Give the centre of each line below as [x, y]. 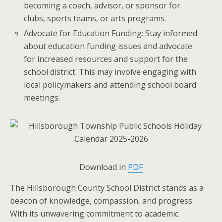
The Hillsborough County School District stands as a [107, 188]
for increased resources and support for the [106, 59]
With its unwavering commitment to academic [94, 214]
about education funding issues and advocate [108, 46]
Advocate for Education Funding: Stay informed [111, 33]
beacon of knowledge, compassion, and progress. [102, 201]
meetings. [42, 98]
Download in [104, 167]
